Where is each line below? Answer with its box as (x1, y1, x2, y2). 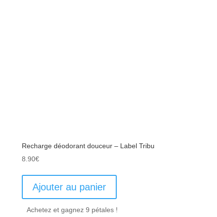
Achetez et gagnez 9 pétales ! (26, 206, 118, 214)
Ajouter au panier (32, 182, 106, 193)
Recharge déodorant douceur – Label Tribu (21, 142, 155, 150)
